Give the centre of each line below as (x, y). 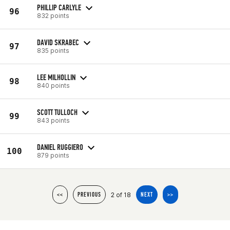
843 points (53, 120)
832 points (53, 15)
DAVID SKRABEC (58, 42)
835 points (53, 50)
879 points (53, 155)
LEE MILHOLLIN (56, 77)
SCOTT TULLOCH (57, 112)
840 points (53, 85)
